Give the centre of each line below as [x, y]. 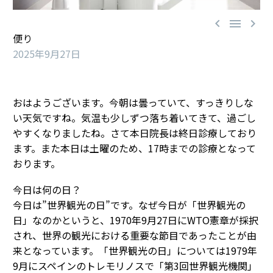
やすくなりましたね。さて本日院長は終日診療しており [135, 133]
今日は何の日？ [47, 189]
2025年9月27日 [47, 54]
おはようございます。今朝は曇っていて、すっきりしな [133, 103]
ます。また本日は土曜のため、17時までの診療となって [134, 148]
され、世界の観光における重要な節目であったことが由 [135, 235]
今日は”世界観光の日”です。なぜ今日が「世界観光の [129, 204]
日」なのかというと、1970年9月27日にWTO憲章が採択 [136, 220]
